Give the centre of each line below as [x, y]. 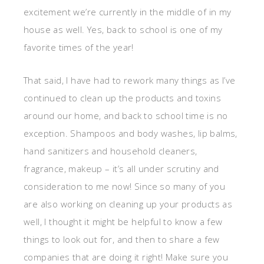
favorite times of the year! [79, 47]
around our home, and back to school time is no [126, 116]
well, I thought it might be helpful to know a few [123, 222]
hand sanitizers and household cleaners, [110, 151]
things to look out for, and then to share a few [122, 240]
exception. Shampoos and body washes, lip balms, [131, 133]
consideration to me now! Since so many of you [124, 187]
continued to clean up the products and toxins [122, 98]
